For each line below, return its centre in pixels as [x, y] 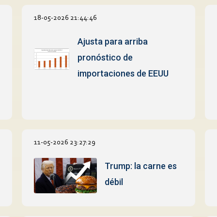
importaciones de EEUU [123, 73]
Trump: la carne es [141, 166]
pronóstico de [105, 57]
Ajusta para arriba [112, 41]
